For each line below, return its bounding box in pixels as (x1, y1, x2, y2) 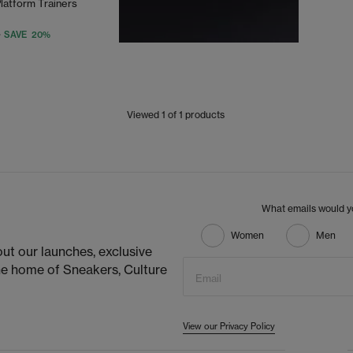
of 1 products (165, 109, 225, 121)
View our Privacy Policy (183, 321, 275, 332)
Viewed (127, 109, 162, 121)
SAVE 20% (4, 29, 50, 40)
